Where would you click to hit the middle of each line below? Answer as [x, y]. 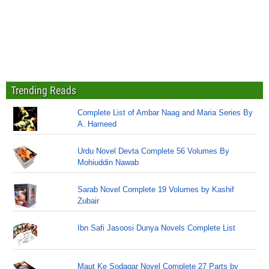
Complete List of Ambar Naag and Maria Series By [165, 113]
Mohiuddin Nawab [108, 162]
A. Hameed [97, 124]
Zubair [89, 201]
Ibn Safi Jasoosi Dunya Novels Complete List [157, 228]
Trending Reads [44, 90]
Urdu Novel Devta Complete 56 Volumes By [154, 151]
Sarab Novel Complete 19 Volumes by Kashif [156, 189]
